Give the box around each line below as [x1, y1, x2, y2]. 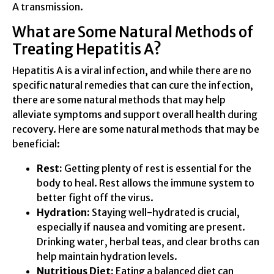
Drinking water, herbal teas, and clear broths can [37, 235, 259, 248]
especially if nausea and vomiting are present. [37, 220, 245, 233]
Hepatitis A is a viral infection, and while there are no [12, 64, 251, 76]
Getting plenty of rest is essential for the [62, 161, 251, 174]
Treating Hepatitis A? [12, 39, 161, 59]
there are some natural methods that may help [12, 93, 226, 106]
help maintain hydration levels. [37, 250, 177, 262]
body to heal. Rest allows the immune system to [37, 176, 254, 189]
